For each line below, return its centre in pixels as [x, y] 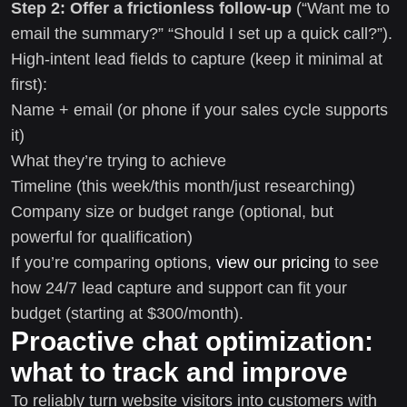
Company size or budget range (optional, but [172, 211]
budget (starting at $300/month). [127, 313]
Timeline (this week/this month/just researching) [183, 186]
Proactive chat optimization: [192, 341]
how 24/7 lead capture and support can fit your [179, 288]
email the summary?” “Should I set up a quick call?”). [202, 33]
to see [354, 262]
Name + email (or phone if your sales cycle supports [199, 109]
